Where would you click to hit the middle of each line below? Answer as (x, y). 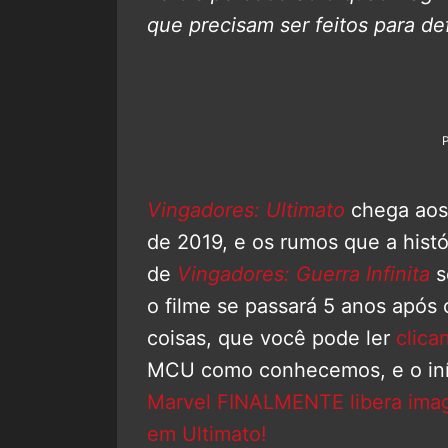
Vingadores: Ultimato (246, 210)
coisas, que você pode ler (271, 338)
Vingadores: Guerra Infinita (303, 274)
